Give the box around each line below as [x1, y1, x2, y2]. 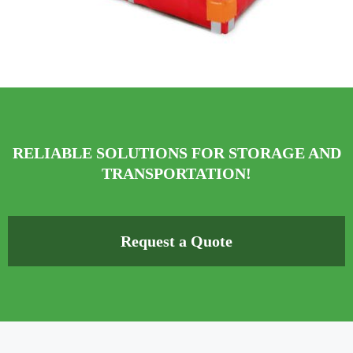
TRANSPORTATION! [102, 165, 251, 182]
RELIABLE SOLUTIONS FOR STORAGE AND [12, 144, 341, 162]
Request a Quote [121, 232, 232, 250]
